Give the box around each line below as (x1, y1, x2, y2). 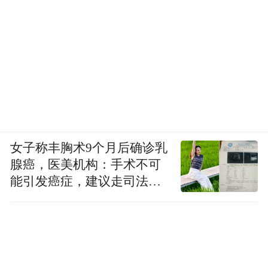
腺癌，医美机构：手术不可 (10, 157, 162, 171)
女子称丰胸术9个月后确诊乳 (10, 141, 168, 154)
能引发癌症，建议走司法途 (10, 174, 162, 188)
